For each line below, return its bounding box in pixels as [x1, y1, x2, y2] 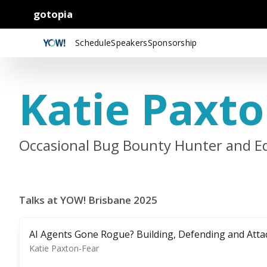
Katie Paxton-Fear [29, 243, 99, 254]
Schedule [75, 37, 111, 48]
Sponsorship [147, 37, 197, 48]
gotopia [33, 7, 73, 21]
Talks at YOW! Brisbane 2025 [19, 193, 157, 207]
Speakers [111, 37, 148, 48]
